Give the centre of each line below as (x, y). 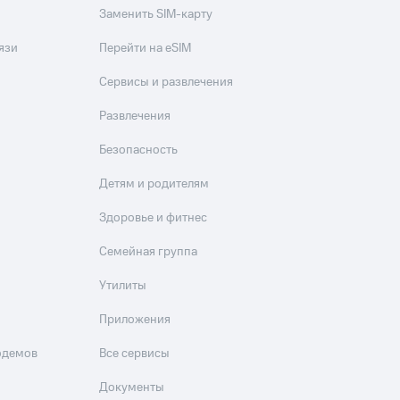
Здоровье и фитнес (154, 218)
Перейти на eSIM (146, 48)
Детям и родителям (154, 184)
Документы (132, 387)
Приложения (135, 320)
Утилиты (123, 286)
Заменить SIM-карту (156, 14)
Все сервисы (135, 354)
